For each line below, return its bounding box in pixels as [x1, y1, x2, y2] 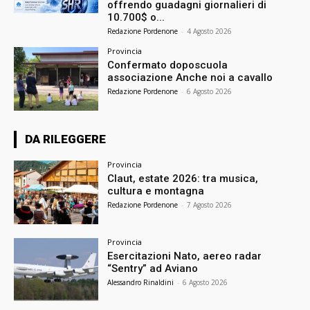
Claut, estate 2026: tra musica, [107, 172, 259, 185]
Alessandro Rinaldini [107, 277, 174, 287]
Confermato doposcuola [107, 59, 228, 72]
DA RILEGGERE [25, 131, 106, 146]
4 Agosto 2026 [187, 26, 232, 37]
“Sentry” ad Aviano [107, 262, 199, 275]
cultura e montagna [107, 184, 205, 197]
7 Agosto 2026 [187, 199, 232, 210]
